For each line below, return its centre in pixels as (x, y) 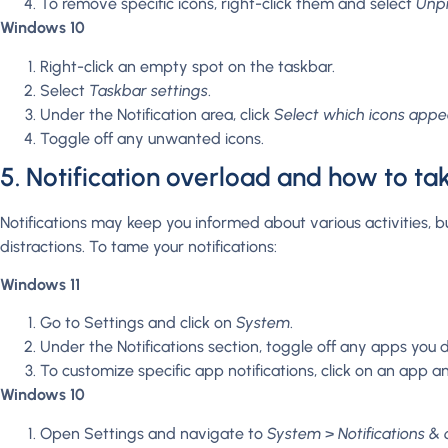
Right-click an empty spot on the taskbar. (187, 66)
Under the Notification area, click (157, 114)
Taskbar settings (148, 90)
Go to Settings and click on (138, 323)
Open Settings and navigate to (153, 433)
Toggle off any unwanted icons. (152, 138)
